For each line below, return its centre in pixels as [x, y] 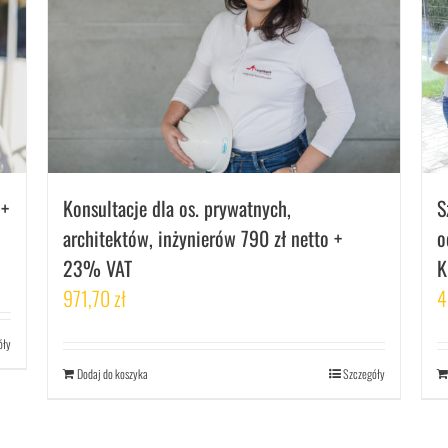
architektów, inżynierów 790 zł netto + [203, 238]
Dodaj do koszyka [113, 374]
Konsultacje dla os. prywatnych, [177, 208]
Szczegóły [363, 374]
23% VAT [98, 268]
